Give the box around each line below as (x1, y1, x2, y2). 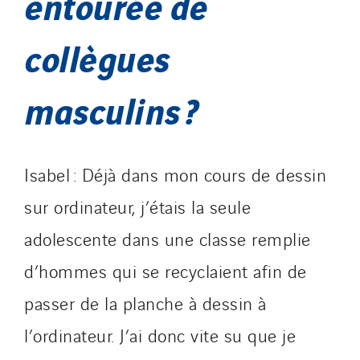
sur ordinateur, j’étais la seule (24, 193, 251, 219)
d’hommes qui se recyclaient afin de (24, 257, 307, 283)
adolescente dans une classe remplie (24, 225, 311, 251)
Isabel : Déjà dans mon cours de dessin (24, 161, 326, 186)
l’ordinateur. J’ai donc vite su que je (24, 321, 296, 347)
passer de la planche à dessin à (24, 289, 267, 315)
